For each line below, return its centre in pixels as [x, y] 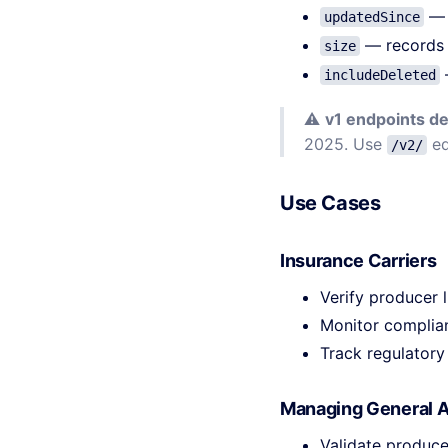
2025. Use [345, 144]
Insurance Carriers [358, 260]
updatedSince [372, 17]
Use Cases [330, 203]
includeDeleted [380, 75]
